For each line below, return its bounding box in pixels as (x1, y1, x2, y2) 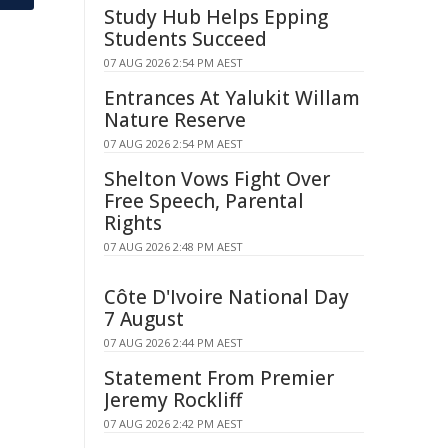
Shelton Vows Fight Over (104, 166, 330, 192)
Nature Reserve (104, 107, 246, 133)
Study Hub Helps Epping (104, 4, 328, 30)
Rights (104, 210, 162, 236)
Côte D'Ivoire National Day (104, 284, 349, 310)
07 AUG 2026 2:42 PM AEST (104, 416, 243, 431)
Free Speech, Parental (104, 188, 304, 214)
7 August (104, 306, 184, 332)
